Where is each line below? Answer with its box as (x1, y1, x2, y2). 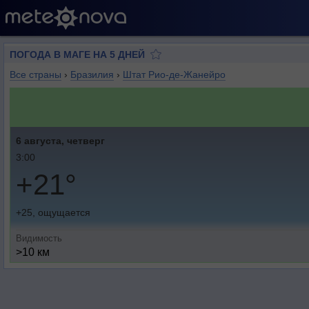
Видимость (16, 233, 62, 243)
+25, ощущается (16, 207, 90, 218)
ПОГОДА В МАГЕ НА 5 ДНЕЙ (10, 49, 145, 60)
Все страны (10, 69, 61, 80)
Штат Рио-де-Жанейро (123, 69, 226, 80)
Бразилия (70, 69, 114, 80)
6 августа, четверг (16, 135, 105, 146)
